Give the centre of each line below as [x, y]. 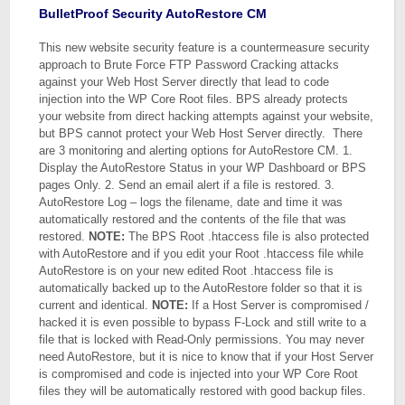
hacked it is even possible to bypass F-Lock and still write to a [203, 322]
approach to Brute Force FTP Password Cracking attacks [189, 65]
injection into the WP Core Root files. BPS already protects [194, 99]
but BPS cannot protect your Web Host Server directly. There [201, 133]
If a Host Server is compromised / [279, 305]
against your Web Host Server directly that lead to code [184, 82]
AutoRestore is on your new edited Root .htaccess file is [187, 271]
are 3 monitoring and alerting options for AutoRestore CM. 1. [196, 151]
